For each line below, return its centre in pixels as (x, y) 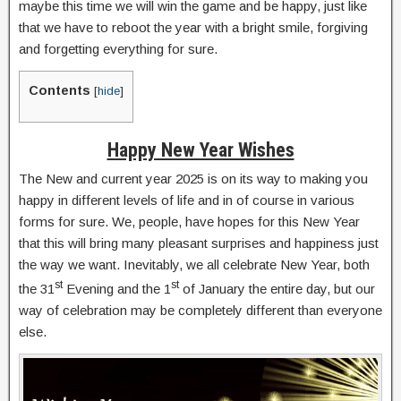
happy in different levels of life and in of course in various (187, 200)
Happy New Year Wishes (200, 150)
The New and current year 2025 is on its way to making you (193, 179)
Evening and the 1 (117, 289)
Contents (60, 90)
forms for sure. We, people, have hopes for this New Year (189, 222)
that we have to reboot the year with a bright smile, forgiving (193, 27)
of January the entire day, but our (277, 289)
